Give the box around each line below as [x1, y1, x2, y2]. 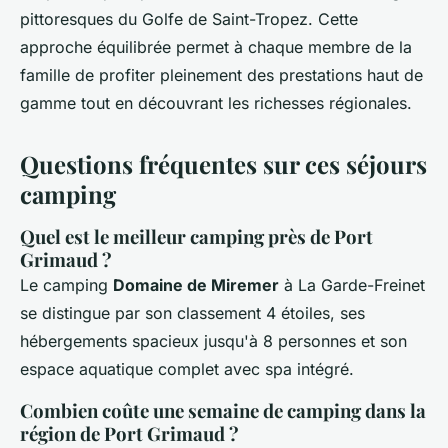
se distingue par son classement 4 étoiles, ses [20, 303, 365, 324]
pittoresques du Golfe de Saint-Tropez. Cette [20, 9, 358, 30]
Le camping [20, 275, 113, 296]
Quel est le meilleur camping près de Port [20, 224, 373, 250]
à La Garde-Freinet [279, 275, 425, 296]
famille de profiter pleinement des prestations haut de [20, 65, 423, 86]
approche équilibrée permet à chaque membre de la [20, 37, 412, 58]
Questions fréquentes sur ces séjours [20, 148, 427, 181]
